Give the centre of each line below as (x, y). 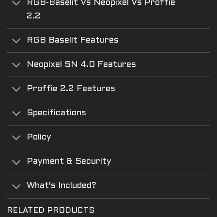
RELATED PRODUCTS (51, 210)
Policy (39, 138)
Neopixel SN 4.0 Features (82, 64)
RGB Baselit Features (73, 40)
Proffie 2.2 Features (71, 89)
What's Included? (62, 186)
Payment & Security (69, 162)
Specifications (57, 113)
